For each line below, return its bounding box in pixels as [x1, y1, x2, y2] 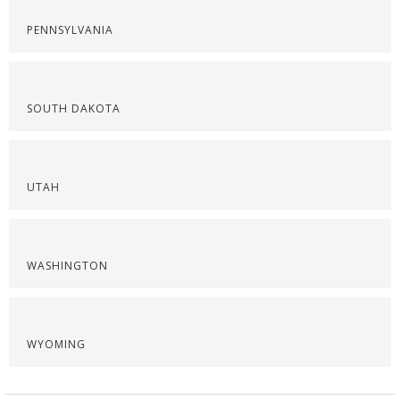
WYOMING [27, 336, 86, 352]
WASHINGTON [27, 257, 108, 273]
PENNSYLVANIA [27, 21, 113, 37]
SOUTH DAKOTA [27, 100, 121, 116]
